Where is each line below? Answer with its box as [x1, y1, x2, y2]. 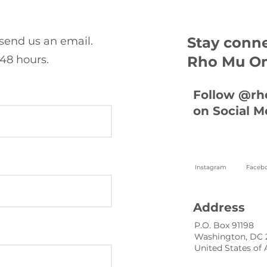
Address [193, 200, 245, 215]
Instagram [194, 163, 226, 171]
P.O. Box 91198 [194, 220, 254, 231]
